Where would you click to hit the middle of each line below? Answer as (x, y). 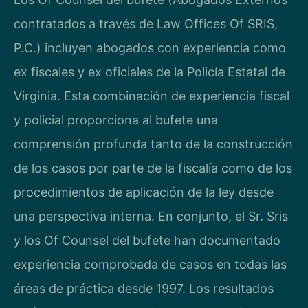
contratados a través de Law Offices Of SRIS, (146, 24)
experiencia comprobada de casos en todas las (150, 264)
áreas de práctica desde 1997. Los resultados (144, 288)
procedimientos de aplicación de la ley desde (144, 192)
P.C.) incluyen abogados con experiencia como (150, 48)
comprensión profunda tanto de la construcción (153, 144)
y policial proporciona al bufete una (116, 120)
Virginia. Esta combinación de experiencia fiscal (152, 96)
